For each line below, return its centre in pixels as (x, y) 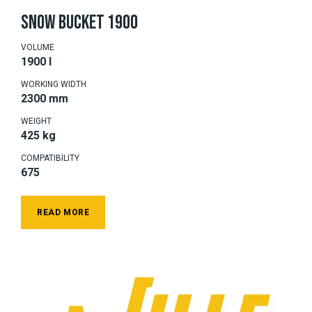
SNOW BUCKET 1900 (79, 22)
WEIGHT (36, 121)
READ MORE (63, 212)
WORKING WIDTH (54, 84)
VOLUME (38, 47)
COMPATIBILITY (50, 158)
